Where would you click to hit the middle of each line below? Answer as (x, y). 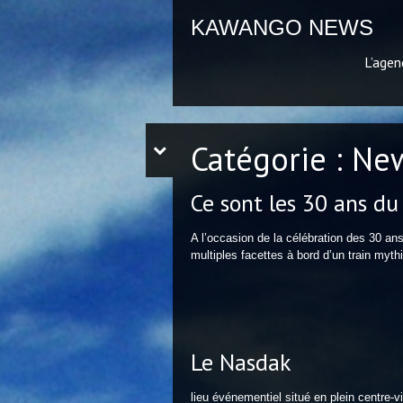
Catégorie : (271, 159)
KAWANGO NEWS (282, 27)
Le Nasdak (241, 363)
